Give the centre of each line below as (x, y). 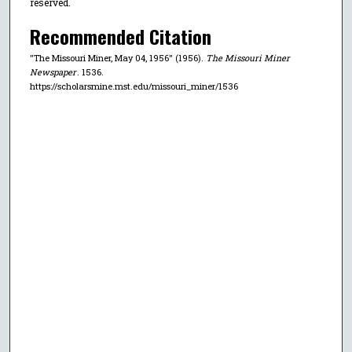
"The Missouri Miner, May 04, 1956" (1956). (118, 57)
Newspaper (53, 71)
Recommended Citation (121, 36)
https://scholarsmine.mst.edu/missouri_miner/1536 (134, 86)
